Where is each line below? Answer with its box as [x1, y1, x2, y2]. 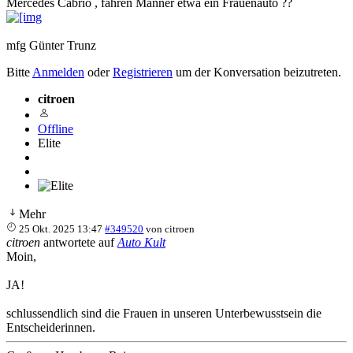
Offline [38, 121, 73, 136]
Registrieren [113, 65, 173, 79]
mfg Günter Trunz [6, 38, 96, 52]
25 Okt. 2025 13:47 [19, 222, 103, 235]
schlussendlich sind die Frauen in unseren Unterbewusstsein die [6, 306, 321, 320]
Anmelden [32, 65, 84, 79]
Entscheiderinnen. [6, 320, 95, 334]
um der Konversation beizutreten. [173, 65, 341, 79]
